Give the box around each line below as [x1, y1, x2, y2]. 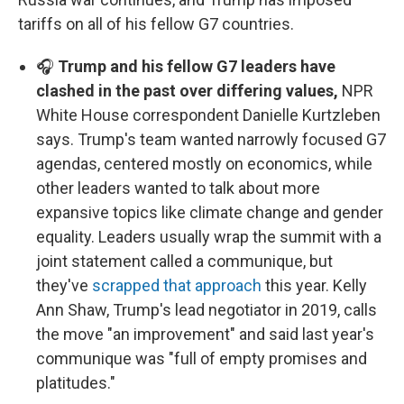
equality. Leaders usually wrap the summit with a [36, 226, 381, 246]
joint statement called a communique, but [36, 251, 333, 271]
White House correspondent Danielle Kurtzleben [36, 105, 381, 124]
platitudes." [36, 372, 115, 392]
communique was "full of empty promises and [36, 348, 367, 368]
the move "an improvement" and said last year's [36, 324, 374, 344]
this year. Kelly [262, 275, 367, 295]
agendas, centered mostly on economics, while [36, 153, 372, 173]
